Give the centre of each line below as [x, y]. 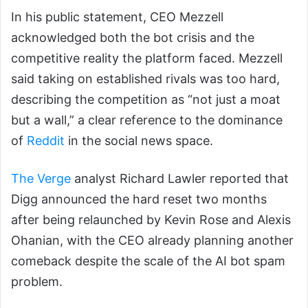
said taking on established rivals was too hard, [145, 78]
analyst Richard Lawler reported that [180, 178]
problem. [37, 281]
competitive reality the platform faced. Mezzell [147, 58]
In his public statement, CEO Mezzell [117, 16]
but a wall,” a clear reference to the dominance [147, 120]
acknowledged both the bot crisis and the [133, 37]
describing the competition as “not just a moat [146, 99]
